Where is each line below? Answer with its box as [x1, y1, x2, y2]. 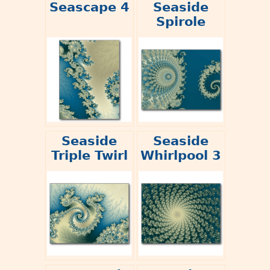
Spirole [156, 14, 206, 30]
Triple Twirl [51, 148, 128, 163]
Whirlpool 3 [140, 148, 221, 163]
